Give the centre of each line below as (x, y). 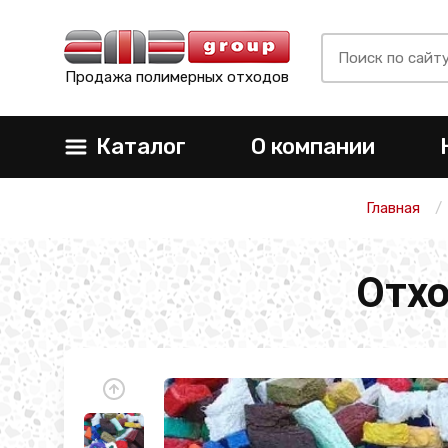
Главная (392, 208)
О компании (312, 146)
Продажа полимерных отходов (177, 77)
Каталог (140, 146)
